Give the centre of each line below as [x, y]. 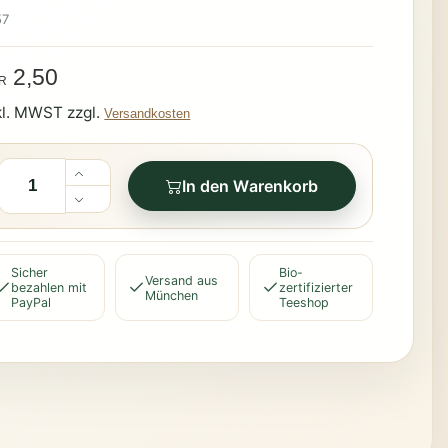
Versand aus [182, 280]
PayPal [31, 303]
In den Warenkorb [250, 186]
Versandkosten [147, 114]
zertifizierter [315, 288]
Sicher [30, 273]
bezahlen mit [49, 288]
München [172, 295]
